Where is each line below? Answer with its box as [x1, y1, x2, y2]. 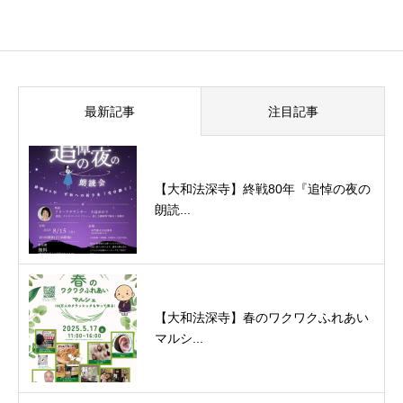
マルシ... [155, 330, 203, 345]
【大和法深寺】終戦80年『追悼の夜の [155, 181, 371, 196]
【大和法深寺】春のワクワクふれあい [155, 309, 369, 325]
